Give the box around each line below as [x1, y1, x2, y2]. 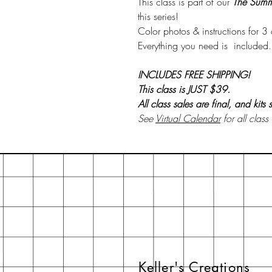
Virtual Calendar [155, 111, 220, 125]
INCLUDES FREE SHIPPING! [138, 67, 250, 81]
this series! [138, 9, 178, 23]
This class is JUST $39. [138, 82, 230, 96]
